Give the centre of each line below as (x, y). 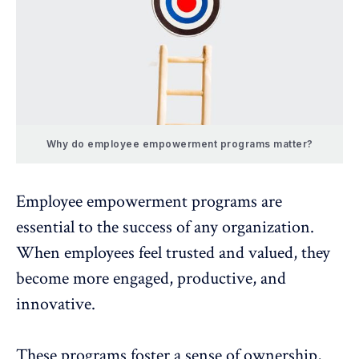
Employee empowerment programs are (149, 201)
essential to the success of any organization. (165, 227)
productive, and (232, 278)
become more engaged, (97, 278)
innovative (54, 304)
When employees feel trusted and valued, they (173, 252)
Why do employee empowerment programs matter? (179, 143)
